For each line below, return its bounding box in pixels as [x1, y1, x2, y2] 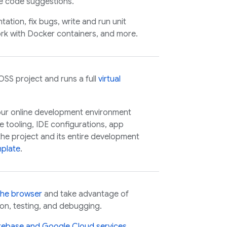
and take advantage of [42, 189, 129, 199]
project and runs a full [14, 74, 98, 84]
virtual [98, 74, 121, 84]
